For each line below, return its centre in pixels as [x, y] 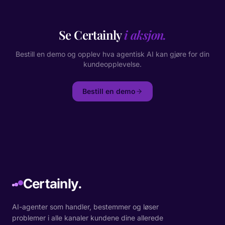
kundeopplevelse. [113, 64]
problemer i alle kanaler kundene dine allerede [88, 218]
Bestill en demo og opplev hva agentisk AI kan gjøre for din [113, 54]
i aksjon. [145, 34]
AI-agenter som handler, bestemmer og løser [85, 207]
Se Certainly [90, 34]
